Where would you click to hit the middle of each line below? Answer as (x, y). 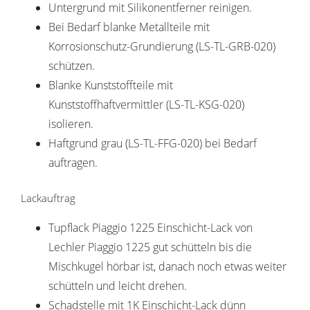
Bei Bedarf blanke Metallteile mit (129, 27)
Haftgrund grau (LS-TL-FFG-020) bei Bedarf (153, 144)
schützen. (72, 66)
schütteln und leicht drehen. (118, 286)
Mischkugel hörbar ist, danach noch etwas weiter (167, 267)
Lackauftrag (48, 198)
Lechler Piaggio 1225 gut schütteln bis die (150, 247)
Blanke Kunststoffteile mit (111, 85)
